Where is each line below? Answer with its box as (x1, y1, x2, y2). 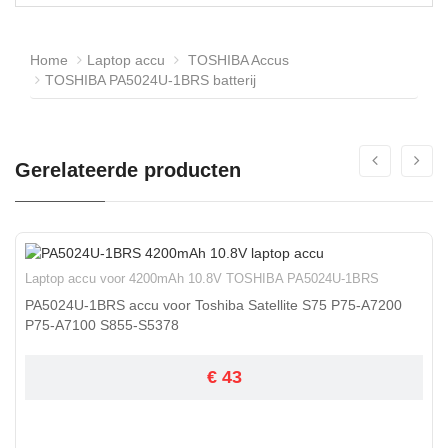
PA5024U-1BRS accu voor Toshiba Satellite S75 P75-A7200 (25, 297, 402, 314)
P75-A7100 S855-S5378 (25, 317, 179, 334)
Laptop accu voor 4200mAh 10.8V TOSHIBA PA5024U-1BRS (25, 271, 379, 287)
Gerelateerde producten (15, 159, 241, 182)
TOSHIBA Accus (184, 52, 289, 69)
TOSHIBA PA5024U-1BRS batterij (45, 72, 256, 89)
